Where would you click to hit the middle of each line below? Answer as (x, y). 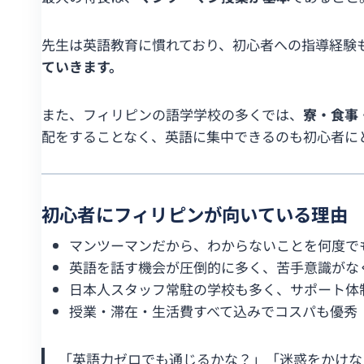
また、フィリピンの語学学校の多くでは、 (172, 114)
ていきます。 (82, 66)
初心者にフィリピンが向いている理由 (195, 213)
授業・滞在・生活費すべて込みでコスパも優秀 (213, 310)
